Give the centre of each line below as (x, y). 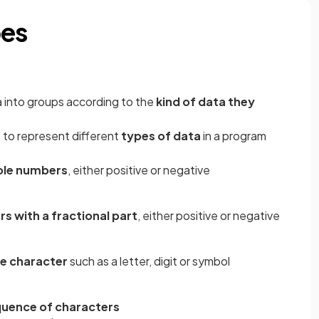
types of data (161, 136)
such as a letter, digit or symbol (149, 261)
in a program (234, 136)
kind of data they (205, 101)
